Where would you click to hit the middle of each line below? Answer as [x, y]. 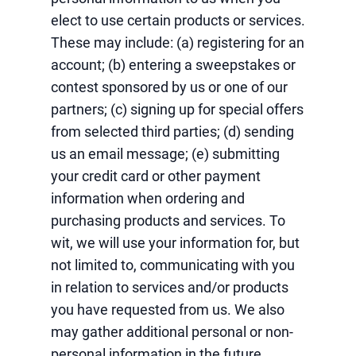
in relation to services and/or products [170, 287]
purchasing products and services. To [168, 221]
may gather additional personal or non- [172, 332]
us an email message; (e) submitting [165, 154]
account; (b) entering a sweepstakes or [173, 65]
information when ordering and [148, 198]
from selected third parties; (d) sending [172, 132]
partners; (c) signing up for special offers [177, 109]
